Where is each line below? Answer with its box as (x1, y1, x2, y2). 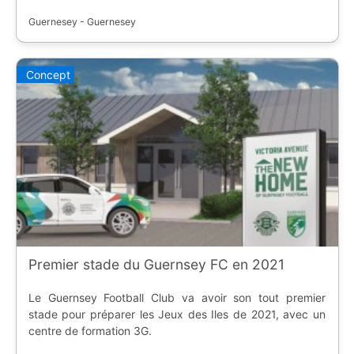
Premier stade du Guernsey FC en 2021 (28, 256, 284, 273)
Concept (25, 67, 70, 81)
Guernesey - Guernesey (28, 16, 136, 28)
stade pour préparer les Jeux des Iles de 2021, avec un (28, 307, 326, 322)
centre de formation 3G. (28, 324, 152, 338)
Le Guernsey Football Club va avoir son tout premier (28, 291, 326, 305)
